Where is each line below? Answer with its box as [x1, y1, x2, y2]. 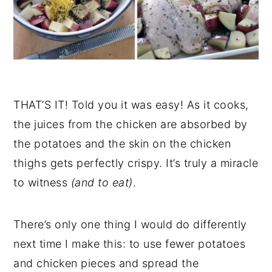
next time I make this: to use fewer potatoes [13, 237, 246, 250]
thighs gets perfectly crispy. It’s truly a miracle [13, 156, 259, 169]
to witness [13, 175, 68, 189]
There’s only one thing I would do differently [13, 217, 247, 231]
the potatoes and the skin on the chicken [13, 137, 231, 150]
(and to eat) [67, 175, 133, 189]
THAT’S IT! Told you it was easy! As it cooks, [13, 98, 249, 111]
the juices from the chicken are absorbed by [13, 117, 248, 131]
